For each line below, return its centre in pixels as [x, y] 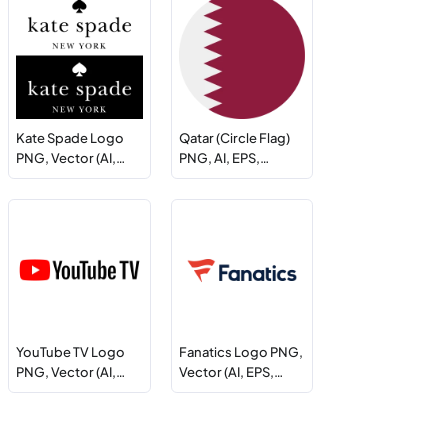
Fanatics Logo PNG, [240, 351]
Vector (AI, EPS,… [230, 371]
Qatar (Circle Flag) [234, 137]
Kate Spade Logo [70, 137]
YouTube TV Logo [71, 351]
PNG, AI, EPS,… [223, 157]
